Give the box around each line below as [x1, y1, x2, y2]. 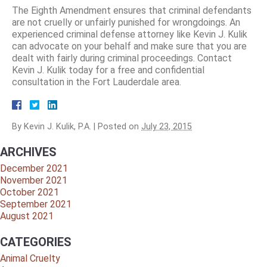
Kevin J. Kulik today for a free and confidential [12, 64, 204, 76]
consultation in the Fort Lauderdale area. [12, 76, 181, 88]
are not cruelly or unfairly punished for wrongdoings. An [12, 16, 240, 28]
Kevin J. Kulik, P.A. [24, 121, 91, 132]
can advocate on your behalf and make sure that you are [12, 40, 247, 52]
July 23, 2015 [141, 121, 192, 132]
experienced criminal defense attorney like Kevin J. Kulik [12, 28, 247, 40]
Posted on [98, 121, 141, 132]
